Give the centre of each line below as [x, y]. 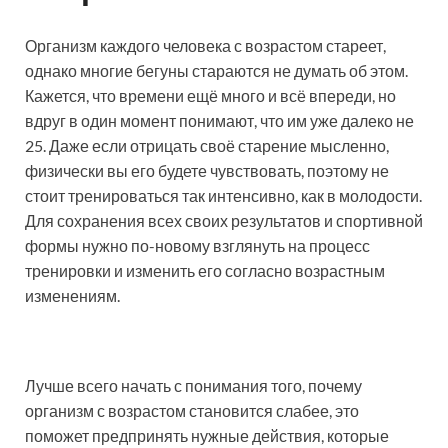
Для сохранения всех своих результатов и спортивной [224, 220]
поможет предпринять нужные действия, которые [207, 435]
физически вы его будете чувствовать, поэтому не [207, 170]
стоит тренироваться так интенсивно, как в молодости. [223, 195]
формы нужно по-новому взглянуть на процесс [197, 245]
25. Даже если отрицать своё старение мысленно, [207, 145]
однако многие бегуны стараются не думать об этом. [216, 70]
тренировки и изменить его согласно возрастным [205, 270]
